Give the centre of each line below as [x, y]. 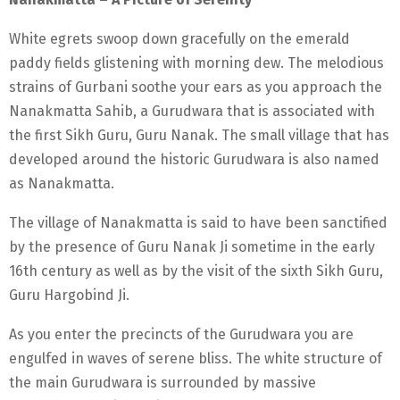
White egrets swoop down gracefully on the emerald [179, 38]
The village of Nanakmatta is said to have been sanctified [198, 222]
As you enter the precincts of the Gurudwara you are [181, 334]
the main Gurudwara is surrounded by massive [162, 382]
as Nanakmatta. [62, 183]
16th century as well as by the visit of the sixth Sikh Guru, [196, 271]
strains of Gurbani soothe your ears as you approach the [196, 87]
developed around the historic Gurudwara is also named [194, 159]
